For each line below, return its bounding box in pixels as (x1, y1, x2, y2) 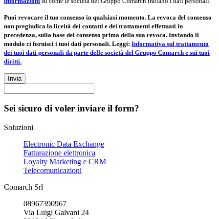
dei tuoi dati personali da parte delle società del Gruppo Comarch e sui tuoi (4, 49, 210, 57)
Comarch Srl (4, 182, 43, 191)
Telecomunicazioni (23, 166, 82, 175)
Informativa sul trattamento (131, 40, 209, 48)
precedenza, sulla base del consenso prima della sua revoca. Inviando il (4, 31, 199, 39)
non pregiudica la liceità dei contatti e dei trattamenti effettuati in (4, 22, 183, 30)
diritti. (4, 58, 22, 66)
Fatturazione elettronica (23, 148, 95, 157)
